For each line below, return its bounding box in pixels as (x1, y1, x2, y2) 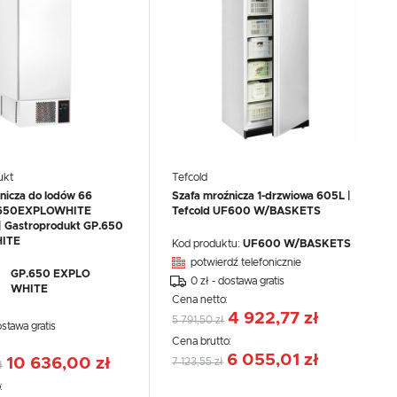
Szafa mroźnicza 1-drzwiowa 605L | (172, 191, 352, 202)
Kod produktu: (172, 237, 244, 249)
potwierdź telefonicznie (191, 256, 302, 268)
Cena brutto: (172, 335, 235, 346)
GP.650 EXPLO (11, 268, 91, 279)
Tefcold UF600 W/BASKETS (172, 206, 322, 217)
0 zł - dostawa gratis (191, 275, 285, 286)
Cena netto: (172, 293, 231, 305)
